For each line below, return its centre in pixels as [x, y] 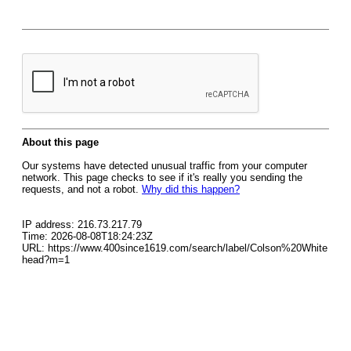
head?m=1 [46, 260]
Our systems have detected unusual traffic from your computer [165, 166]
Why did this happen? [191, 189]
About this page [60, 142]
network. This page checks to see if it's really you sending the [162, 177]
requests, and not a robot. [82, 189]
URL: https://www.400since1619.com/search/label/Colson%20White [175, 248]
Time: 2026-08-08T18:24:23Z [87, 236]
